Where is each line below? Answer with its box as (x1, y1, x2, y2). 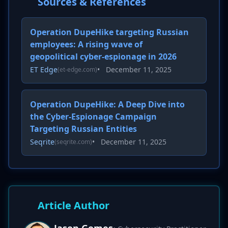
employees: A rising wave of (30, 39, 142, 50)
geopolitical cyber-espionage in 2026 (30, 51, 177, 62)
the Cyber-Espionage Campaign (30, 111, 157, 122)
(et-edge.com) (58, 65, 97, 74)
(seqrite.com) (54, 137, 92, 146)
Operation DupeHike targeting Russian (30, 26, 189, 38)
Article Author (38, 198, 109, 212)
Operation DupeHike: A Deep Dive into (30, 99, 185, 110)
